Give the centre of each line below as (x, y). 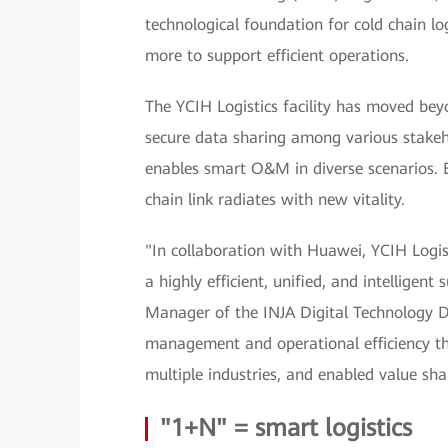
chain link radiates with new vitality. (275, 199)
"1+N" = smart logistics (286, 428)
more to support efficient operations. (277, 55)
